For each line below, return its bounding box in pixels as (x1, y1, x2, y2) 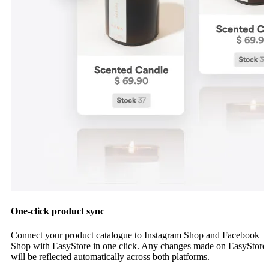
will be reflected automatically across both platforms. (11, 251, 210, 262)
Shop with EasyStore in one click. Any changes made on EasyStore (11, 240, 267, 251)
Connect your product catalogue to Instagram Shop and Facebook (11, 229, 259, 240)
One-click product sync (11, 206, 104, 217)
